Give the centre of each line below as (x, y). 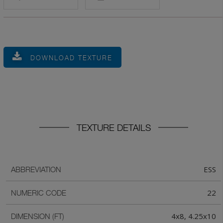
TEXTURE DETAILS (113, 128)
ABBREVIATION (36, 169)
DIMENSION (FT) (38, 216)
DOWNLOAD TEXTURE (71, 58)
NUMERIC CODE (39, 193)
